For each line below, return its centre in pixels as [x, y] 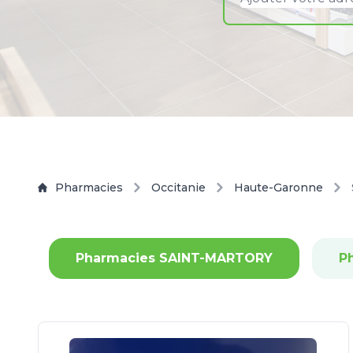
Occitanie [178, 188]
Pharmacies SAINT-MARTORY [174, 258]
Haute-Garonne [279, 188]
